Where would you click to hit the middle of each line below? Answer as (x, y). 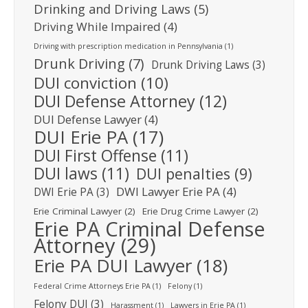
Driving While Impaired (97, 26)
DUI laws (66, 173)
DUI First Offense (95, 155)
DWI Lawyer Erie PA (168, 191)
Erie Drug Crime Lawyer (194, 211)
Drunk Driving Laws (200, 65)
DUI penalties (183, 173)
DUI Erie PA (81, 137)
